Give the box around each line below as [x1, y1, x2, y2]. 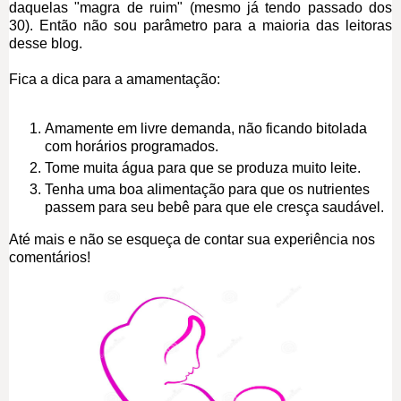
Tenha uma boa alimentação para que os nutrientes [45, 182, 370, 198]
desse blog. [9, 35, 82, 51]
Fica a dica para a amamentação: [9, 71, 220, 87]
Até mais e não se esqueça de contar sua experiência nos [9, 232, 375, 248]
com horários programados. [45, 139, 218, 155]
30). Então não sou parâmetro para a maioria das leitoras [9, 17, 392, 33]
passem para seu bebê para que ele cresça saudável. [45, 200, 384, 216]
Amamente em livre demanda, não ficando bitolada [45, 121, 367, 137]
